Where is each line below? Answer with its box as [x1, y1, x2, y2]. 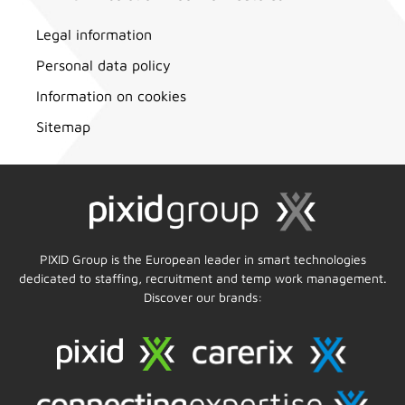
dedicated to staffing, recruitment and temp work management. [18, 269, 387, 286]
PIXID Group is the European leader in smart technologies [39, 250, 366, 267]
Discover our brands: [143, 288, 262, 305]
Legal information [36, 26, 152, 43]
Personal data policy [36, 57, 171, 74]
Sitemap [36, 118, 90, 136]
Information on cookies [36, 88, 186, 105]
